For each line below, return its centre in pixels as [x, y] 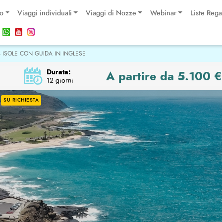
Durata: [58, 72]
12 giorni [60, 80]
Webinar [163, 13]
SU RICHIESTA [21, 100]
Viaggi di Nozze [111, 13]
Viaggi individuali [44, 13]
